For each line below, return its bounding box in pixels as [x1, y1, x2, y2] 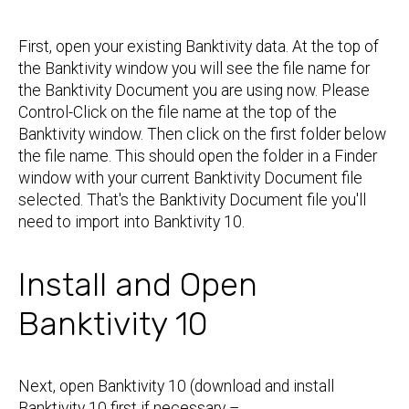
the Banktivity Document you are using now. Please [18, 81, 370, 100]
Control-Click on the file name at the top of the [18, 103, 337, 121]
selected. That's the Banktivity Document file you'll [18, 191, 366, 209]
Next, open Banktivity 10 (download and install [18, 377, 334, 395]
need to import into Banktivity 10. [18, 213, 245, 231]
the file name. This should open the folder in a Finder [18, 147, 377, 165]
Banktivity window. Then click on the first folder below [18, 125, 386, 143]
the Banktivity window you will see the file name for [18, 59, 370, 78]
